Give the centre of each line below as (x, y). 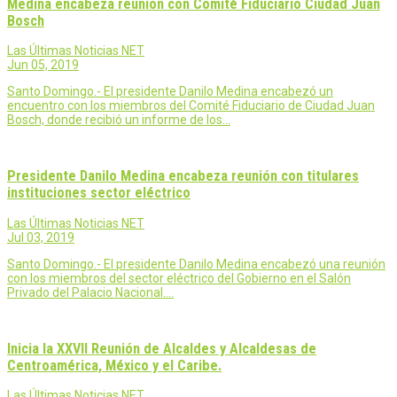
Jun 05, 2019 (43, 64)
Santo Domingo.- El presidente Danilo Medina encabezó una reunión (196, 264)
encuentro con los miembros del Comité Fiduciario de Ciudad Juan (191, 105)
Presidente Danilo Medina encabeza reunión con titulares (183, 176)
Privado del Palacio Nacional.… (90, 292)
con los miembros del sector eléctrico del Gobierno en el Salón (179, 278)
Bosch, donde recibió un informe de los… (119, 119)
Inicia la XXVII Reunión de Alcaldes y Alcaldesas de (162, 349)
